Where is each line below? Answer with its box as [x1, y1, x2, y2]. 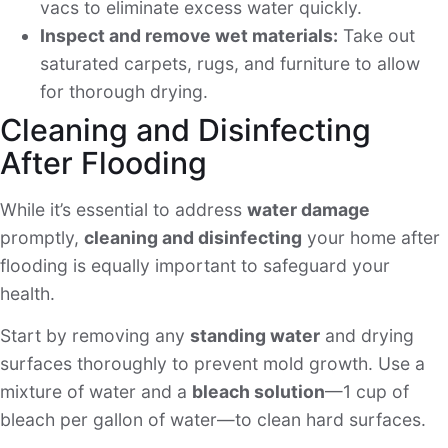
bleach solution [192, 380, 325, 402]
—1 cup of [325, 380, 409, 402]
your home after [302, 226, 440, 248]
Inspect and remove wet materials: [40, 24, 338, 46]
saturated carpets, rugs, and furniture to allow [40, 52, 420, 74]
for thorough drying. [40, 80, 208, 102]
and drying [320, 324, 414, 346]
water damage [247, 198, 370, 220]
